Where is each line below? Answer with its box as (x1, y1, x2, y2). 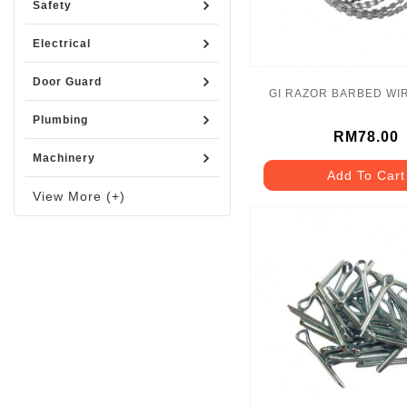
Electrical (33, 37, 91, 50)
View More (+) (33, 189, 125, 203)
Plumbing (33, 114, 88, 126)
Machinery (33, 152, 95, 164)
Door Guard (33, 75, 102, 88)
